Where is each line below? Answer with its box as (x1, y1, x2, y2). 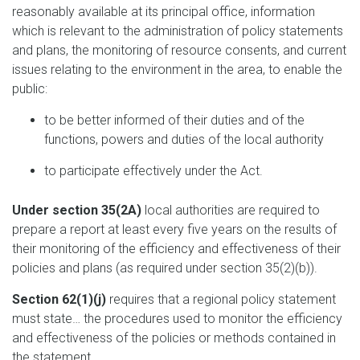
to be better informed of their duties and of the (44, 112, 305, 128)
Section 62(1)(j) (12, 292, 106, 307)
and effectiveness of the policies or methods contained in (12, 330, 336, 346)
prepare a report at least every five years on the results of (12, 222, 337, 237)
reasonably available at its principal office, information (12, 4, 315, 19)
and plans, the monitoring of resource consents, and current (12, 43, 346, 58)
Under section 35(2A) (12, 202, 141, 218)
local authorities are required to (141, 202, 320, 218)
